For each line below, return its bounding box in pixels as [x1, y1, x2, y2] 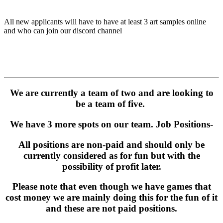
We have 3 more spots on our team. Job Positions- [10, 118, 213, 129]
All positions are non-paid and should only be [18, 139, 205, 150]
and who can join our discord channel [4, 26, 122, 35]
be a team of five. [76, 99, 147, 110]
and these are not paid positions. [46, 203, 177, 214]
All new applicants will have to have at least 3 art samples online [4, 17, 206, 26]
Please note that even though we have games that [12, 181, 211, 192]
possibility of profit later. [62, 161, 161, 172]
